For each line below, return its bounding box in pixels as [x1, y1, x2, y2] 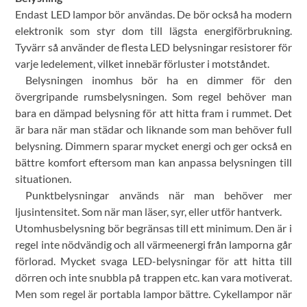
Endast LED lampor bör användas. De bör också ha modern [15, 8, 292, 21]
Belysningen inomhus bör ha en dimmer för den [25, 73, 292, 87]
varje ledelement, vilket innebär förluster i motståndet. [15, 57, 270, 71]
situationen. [15, 172, 72, 186]
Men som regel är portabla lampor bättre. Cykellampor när [15, 287, 292, 301]
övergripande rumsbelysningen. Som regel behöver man [15, 90, 292, 103]
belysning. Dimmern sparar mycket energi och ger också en [15, 139, 292, 153]
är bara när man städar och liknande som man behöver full [15, 123, 292, 136]
